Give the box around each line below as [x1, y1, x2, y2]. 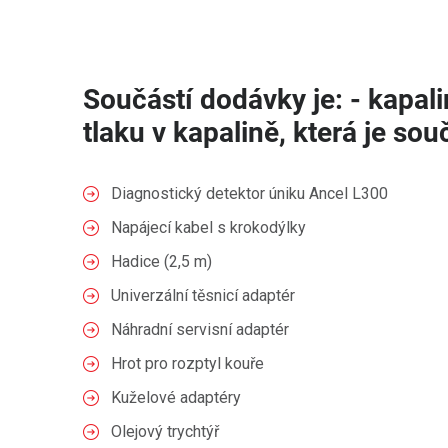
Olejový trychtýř [111, 422, 219, 441]
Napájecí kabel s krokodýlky [111, 218, 306, 237]
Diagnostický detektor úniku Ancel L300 [111, 184, 388, 203]
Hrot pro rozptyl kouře [111, 354, 264, 373]
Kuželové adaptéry [111, 388, 241, 407]
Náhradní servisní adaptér [111, 320, 289, 339]
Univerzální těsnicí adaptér [111, 286, 295, 305]
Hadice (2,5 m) [111, 252, 212, 271]
